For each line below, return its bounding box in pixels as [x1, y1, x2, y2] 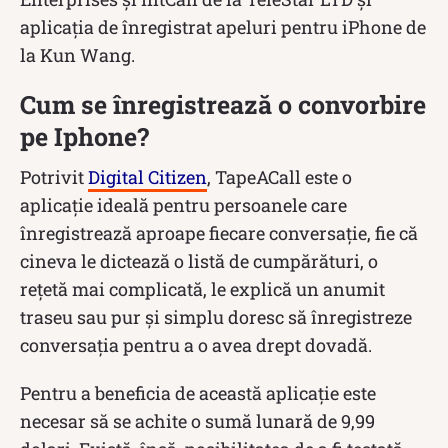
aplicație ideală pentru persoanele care [20, 192, 347, 217]
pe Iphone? [20, 119, 149, 153]
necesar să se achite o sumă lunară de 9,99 [20, 408, 375, 433]
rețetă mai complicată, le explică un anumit [20, 276, 385, 301]
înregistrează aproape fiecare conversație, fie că [20, 220, 418, 245]
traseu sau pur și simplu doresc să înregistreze [20, 304, 412, 329]
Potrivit [20, 164, 88, 189]
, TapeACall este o [207, 164, 352, 189]
